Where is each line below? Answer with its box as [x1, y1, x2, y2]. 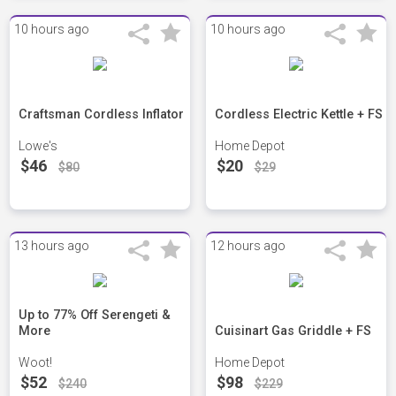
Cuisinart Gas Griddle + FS [214, 324, 371, 339]
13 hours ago [14, 239, 90, 254]
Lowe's [19, 139, 58, 154]
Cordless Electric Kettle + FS [214, 107, 383, 123]
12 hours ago [209, 239, 286, 254]
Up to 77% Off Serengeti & [19, 308, 171, 324]
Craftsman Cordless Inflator [19, 107, 185, 123]
